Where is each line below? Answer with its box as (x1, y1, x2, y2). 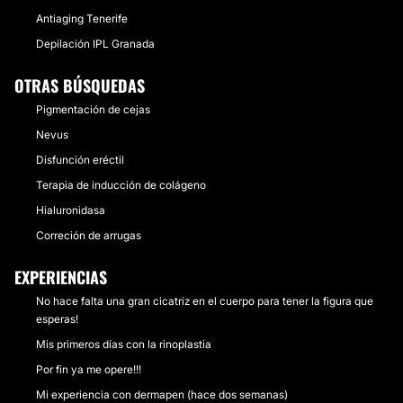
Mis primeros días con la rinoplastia (36, 337, 211, 351)
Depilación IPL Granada (36, 37, 155, 50)
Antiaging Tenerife (36, 12, 128, 25)
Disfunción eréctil (36, 153, 124, 166)
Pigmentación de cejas (36, 103, 150, 116)
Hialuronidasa (36, 203, 105, 217)
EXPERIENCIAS (14, 265, 107, 289)
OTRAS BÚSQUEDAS (14, 74, 145, 97)
